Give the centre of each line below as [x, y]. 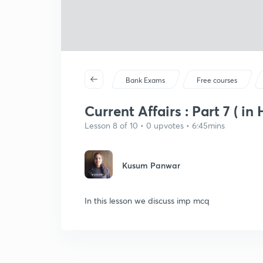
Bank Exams [146, 80]
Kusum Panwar [151, 165]
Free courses [217, 80]
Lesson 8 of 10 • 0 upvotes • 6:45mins [155, 125]
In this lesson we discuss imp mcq [147, 200]
